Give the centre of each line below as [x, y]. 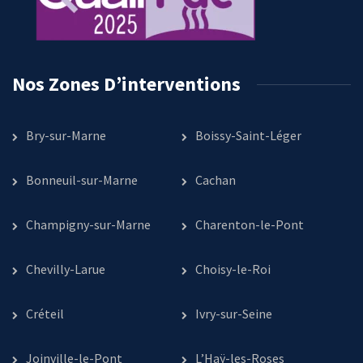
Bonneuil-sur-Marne [82, 180]
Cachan [216, 180]
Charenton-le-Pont [250, 225]
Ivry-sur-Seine [234, 314]
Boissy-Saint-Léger [248, 136]
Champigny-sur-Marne [88, 225]
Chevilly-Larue [66, 269]
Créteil [45, 314]
